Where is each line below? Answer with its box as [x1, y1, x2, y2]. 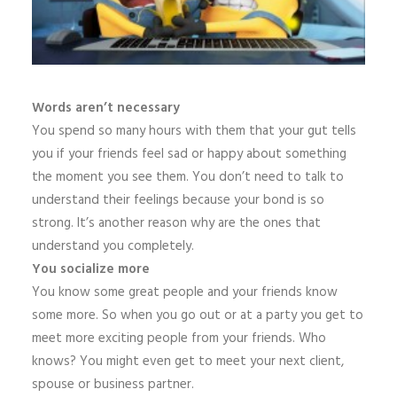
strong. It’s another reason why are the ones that [32, 213, 321, 234]
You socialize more [32, 259, 150, 280]
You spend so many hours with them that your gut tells [32, 121, 356, 142]
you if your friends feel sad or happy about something [32, 144, 346, 165]
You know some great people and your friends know [32, 282, 338, 303]
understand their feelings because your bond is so [32, 190, 324, 211]
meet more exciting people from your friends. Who [32, 328, 326, 349]
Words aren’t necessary [32, 97, 180, 119]
